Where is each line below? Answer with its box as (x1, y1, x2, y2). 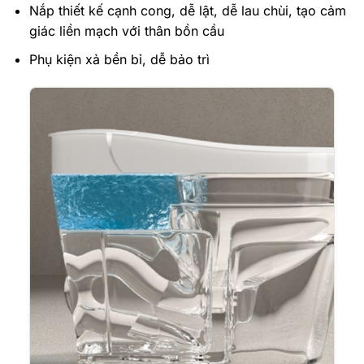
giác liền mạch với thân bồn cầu (28, 23, 224, 40)
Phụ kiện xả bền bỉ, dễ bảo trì (28, 50, 210, 67)
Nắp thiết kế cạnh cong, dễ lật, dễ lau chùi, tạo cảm (28, 2, 346, 19)
